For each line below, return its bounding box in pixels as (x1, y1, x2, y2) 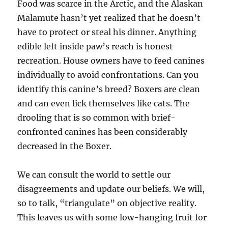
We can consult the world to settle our (17, 169, 171, 180)
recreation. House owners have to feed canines (17, 55, 205, 66)
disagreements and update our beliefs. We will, (17, 184, 205, 194)
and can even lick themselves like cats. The (17, 98, 190, 108)
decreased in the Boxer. (17, 141, 112, 151)
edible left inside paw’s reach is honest (17, 41, 174, 51)
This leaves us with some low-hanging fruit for (17, 212, 207, 222)
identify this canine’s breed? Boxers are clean (17, 84, 201, 94)
